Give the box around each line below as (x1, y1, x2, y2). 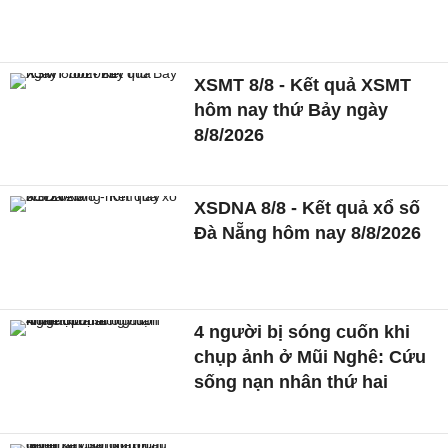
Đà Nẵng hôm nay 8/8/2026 (194, 223, 422, 244)
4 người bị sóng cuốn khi (194, 322, 411, 343)
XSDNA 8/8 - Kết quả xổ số (194, 198, 421, 219)
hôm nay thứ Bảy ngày (194, 99, 389, 120)
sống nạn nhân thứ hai (194, 372, 389, 393)
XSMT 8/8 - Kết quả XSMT (194, 74, 412, 95)
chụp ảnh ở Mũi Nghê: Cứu (194, 347, 427, 368)
